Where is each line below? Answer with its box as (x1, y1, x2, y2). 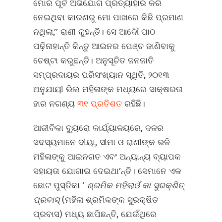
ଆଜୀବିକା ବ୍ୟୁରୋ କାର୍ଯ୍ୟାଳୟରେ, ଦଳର (33, 123, 164, 133)
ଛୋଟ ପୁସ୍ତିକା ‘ (33, 180, 87, 191)
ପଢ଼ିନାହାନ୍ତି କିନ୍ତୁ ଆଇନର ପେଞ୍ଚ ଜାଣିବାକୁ (33, 41, 175, 52)
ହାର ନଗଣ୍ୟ (33, 99, 78, 109)
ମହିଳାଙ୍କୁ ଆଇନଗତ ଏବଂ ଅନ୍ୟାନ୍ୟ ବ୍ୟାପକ (33, 152, 181, 162)
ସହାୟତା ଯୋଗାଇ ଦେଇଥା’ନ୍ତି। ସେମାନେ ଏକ (33, 166, 182, 176)
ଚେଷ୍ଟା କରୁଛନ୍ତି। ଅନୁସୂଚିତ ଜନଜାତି (33, 55, 154, 66)
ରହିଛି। (124, 99, 146, 109)
